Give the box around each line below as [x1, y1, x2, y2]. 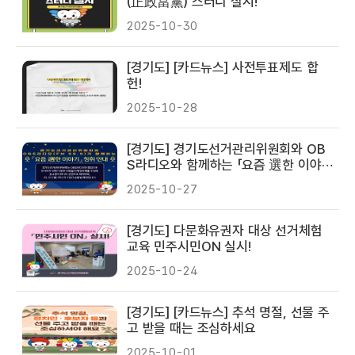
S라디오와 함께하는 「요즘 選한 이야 [127, 157, 322, 173]
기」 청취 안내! [127, 173, 201, 189]
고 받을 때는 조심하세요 [127, 320, 256, 336]
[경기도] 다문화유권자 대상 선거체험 [127, 223, 323, 239]
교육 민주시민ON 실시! [127, 239, 251, 254]
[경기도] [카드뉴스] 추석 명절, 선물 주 [127, 304, 330, 320]
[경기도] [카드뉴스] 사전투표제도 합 [127, 59, 319, 75]
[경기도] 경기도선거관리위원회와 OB [127, 141, 326, 157]
